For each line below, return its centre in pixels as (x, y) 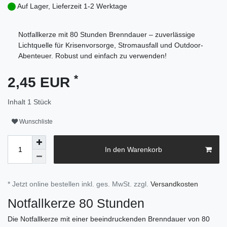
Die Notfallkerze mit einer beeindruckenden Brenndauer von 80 (109, 219)
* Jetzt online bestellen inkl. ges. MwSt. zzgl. (79, 184)
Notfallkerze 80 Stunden (76, 203)
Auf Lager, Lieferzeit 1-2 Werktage (72, 6)
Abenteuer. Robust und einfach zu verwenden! (92, 56)
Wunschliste (36, 121)
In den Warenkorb (133, 149)
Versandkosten (174, 184)
